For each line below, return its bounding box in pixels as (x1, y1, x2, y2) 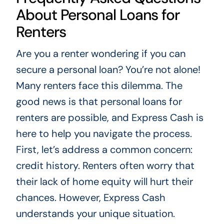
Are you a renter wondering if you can (15, 46, 185, 60)
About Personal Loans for (15, 4, 180, 24)
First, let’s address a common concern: (15, 142, 192, 156)
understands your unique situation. (15, 206, 175, 220)
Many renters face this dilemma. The (15, 78, 182, 92)
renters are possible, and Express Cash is (15, 110, 203, 124)
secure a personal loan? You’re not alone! (15, 62, 200, 76)
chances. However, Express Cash (15, 190, 165, 204)
